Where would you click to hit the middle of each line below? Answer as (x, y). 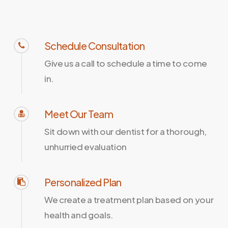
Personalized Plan (83, 182)
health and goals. (79, 215)
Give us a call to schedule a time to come (125, 63)
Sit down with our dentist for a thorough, (125, 131)
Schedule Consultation (94, 45)
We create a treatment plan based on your (129, 199)
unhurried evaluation (85, 146)
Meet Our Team (79, 113)
